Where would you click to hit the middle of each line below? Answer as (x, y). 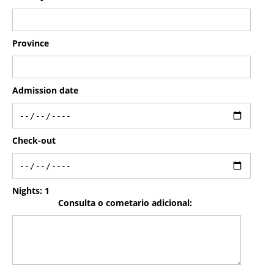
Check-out (34, 140)
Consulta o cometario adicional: (125, 203)
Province (31, 43)
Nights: (28, 191)
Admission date (45, 90)
